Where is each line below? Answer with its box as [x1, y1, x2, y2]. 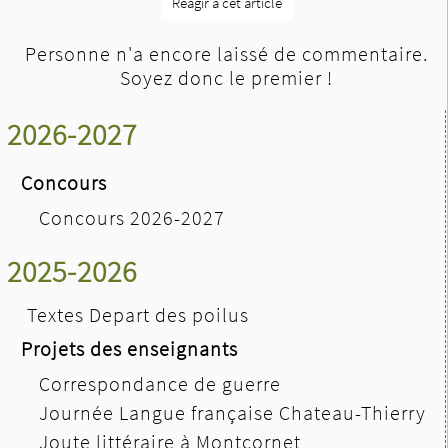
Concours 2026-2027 [39, 204, 225, 230]
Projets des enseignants [21, 335, 238, 361]
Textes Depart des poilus [27, 301, 249, 327]
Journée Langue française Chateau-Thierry [39, 399, 426, 425]
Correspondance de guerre [39, 370, 281, 396]
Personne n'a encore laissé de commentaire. [25, 40, 428, 66]
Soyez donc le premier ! [120, 64, 333, 90]
